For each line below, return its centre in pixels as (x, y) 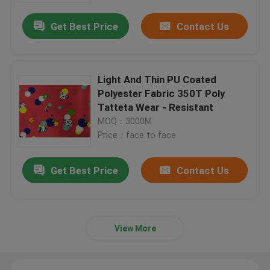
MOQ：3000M (125, 121)
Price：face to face (137, 135)
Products (42, 228)
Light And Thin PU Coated (157, 80)
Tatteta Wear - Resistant (156, 108)
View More (135, 229)
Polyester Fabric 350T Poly (162, 94)
